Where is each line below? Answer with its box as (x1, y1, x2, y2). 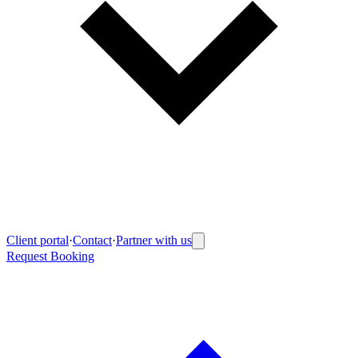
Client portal (6, 233, 69, 247)
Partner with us (116, 233, 192, 247)
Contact (73, 233, 112, 247)
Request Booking (6, 249, 94, 263)
